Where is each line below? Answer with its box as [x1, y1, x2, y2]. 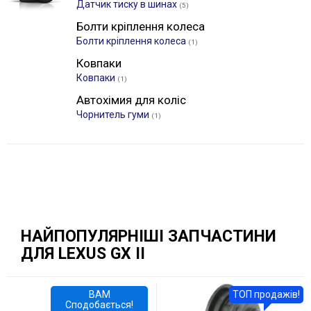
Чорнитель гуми [76, 109, 151, 120]
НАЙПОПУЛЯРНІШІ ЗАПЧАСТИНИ [21, 227, 276, 246]
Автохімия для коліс [76, 93, 186, 107]
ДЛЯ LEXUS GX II [21, 244, 145, 263]
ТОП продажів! [233, 289, 300, 300]
